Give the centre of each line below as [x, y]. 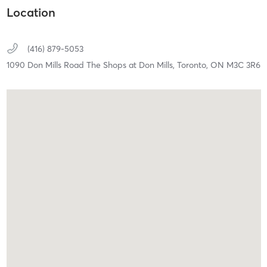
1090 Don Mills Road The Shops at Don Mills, [91, 65]
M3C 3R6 [243, 65]
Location [31, 13]
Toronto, [193, 65]
